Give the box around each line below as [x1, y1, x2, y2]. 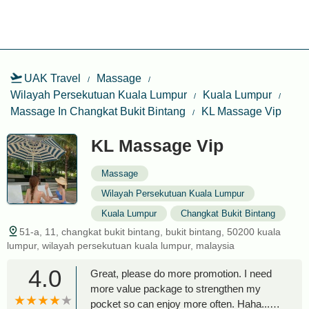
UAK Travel [24, 72, 81, 84]
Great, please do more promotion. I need [90, 268, 272, 279]
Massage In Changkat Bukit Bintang [10, 106, 186, 117]
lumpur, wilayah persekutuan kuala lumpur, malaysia [7, 240, 235, 251]
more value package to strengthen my [90, 283, 261, 295]
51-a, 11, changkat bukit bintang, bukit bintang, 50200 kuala [19, 226, 281, 237]
